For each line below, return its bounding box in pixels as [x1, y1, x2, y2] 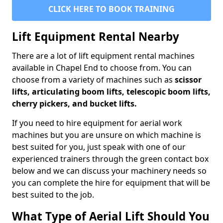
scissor [175, 74, 202, 86]
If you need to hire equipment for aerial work [12, 117, 182, 129]
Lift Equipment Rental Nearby [12, 29, 179, 45]
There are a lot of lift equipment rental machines [12, 50, 195, 62]
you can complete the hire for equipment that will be [12, 177, 210, 189]
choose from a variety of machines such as [12, 74, 175, 86]
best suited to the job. [12, 189, 94, 201]
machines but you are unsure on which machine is [12, 129, 201, 141]
